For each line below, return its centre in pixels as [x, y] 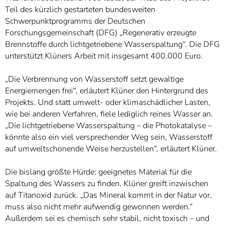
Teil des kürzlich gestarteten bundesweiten [80, 10]
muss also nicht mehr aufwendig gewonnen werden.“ [99, 207]
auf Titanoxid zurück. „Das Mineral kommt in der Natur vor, [108, 195]
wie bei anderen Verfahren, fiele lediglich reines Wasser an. [109, 114]
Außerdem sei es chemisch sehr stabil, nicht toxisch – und [107, 218]
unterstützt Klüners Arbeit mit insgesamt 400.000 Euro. [104, 56]
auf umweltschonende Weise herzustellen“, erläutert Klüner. [111, 149]
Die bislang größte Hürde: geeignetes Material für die [98, 172]
